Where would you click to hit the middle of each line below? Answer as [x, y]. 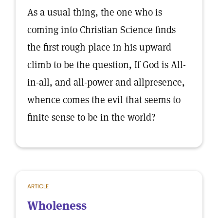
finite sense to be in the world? [91, 117]
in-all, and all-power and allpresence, [106, 82]
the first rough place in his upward [99, 47]
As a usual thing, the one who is [95, 12]
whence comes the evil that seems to [104, 100]
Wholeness [57, 206]
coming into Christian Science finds [101, 30]
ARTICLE [38, 186]
